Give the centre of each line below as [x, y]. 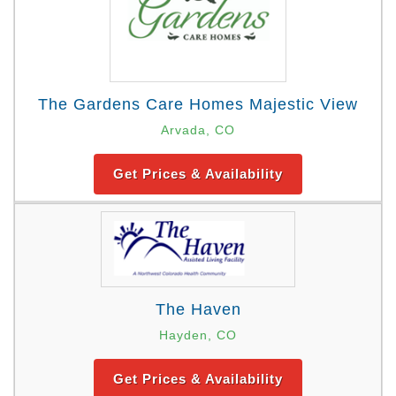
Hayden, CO [198, 335]
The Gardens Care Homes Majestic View [198, 104]
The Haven [198, 309]
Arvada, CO [198, 129]
